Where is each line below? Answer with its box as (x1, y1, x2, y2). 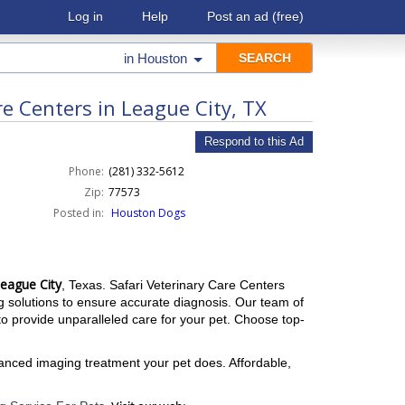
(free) (268, 9, 304, 24)
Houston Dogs (110, 205, 185, 221)
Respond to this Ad (204, 135, 304, 148)
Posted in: (52, 205, 104, 221)
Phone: (68, 164, 104, 179)
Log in (68, 9, 103, 24)
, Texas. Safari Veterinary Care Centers (61, 278, 286, 292)
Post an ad (207, 9, 268, 24)
